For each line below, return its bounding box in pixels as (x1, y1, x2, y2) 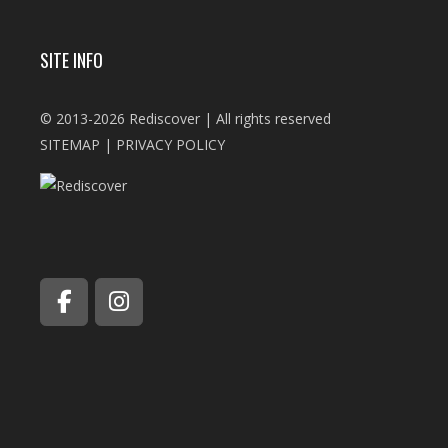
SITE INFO (40, 47, 103, 74)
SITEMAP (40, 135, 100, 155)
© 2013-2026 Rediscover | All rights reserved (40, 109, 331, 129)
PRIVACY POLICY (116, 135, 225, 155)
